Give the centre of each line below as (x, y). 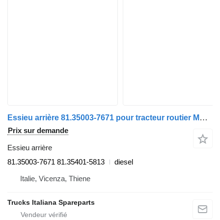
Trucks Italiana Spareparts (51, 203)
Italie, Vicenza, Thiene (55, 179)
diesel (124, 162)
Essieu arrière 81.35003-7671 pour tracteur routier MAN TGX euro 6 (204, 118)
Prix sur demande (38, 131)
